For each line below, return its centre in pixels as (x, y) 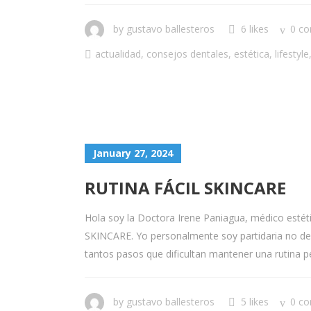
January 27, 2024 (133, 153)
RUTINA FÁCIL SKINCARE (185, 188)
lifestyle (292, 54)
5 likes (255, 302)
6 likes (255, 29)
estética (252, 54)
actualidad (118, 54)
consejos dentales (187, 54)
